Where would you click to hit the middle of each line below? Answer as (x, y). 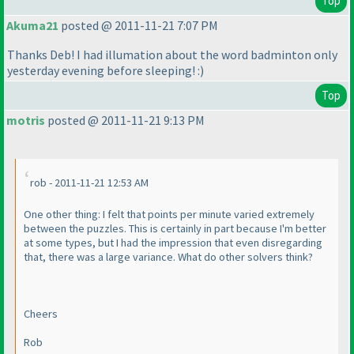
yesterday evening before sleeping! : (104, 71)
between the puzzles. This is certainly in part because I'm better (175, 229)
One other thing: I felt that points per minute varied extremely (169, 215)
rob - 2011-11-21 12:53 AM (89, 183)
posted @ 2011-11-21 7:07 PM (138, 26)
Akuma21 (32, 26)
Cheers (41, 314)
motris (26, 121)
